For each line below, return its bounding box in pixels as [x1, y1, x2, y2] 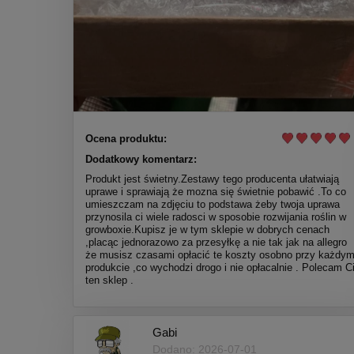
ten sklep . [85, 273, 134, 286]
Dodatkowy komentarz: [85, 153, 197, 165]
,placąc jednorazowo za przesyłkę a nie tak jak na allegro [85, 235, 347, 248]
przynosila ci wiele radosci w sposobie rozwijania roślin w [85, 210, 346, 223]
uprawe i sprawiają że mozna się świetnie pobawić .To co [85, 185, 346, 198]
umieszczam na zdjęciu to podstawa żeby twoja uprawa [85, 198, 340, 210]
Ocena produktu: [85, 132, 167, 145]
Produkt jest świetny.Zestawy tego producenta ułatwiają [85, 172, 339, 185]
